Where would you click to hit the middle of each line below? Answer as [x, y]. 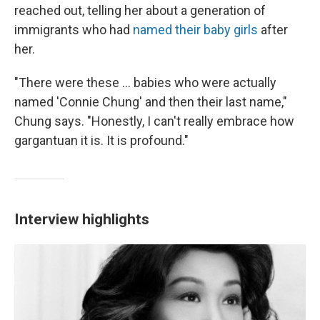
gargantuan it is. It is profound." [101, 140]
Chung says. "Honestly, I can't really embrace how [154, 121]
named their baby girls [195, 30]
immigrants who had [74, 30]
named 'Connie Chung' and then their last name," [151, 102]
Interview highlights [82, 219]
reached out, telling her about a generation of [140, 10]
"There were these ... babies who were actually [145, 82]
